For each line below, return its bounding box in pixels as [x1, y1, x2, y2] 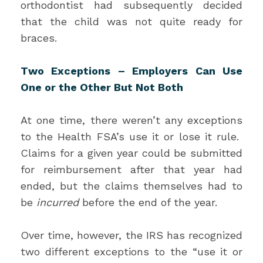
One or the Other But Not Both [21, 81, 183, 93]
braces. [21, 32, 57, 44]
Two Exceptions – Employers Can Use [21, 65, 242, 77]
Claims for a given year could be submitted [21, 147, 242, 159]
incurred [36, 196, 82, 208]
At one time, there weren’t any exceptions [21, 114, 242, 126]
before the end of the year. [82, 196, 217, 208]
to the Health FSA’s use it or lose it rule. [21, 130, 242, 143]
